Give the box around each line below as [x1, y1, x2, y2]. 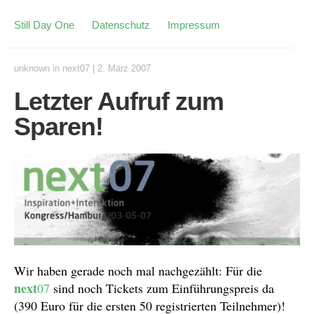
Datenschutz [92, 19, 150, 31]
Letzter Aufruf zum [14, 87, 224, 116]
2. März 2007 [97, 63, 151, 74]
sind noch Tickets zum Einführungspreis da [50, 279, 274, 296]
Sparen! [14, 112, 103, 141]
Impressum [168, 19, 220, 31]
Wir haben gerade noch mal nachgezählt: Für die [14, 261, 262, 279]
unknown [14, 63, 50, 74]
